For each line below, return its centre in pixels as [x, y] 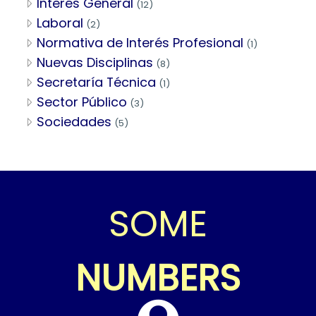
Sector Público [82, 102]
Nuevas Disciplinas [95, 62]
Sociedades [74, 121]
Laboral [60, 23]
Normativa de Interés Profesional [140, 42]
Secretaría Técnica [96, 82]
